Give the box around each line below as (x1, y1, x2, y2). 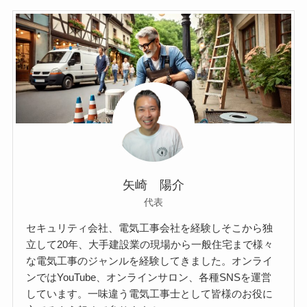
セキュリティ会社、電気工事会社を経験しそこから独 (26, 222, 273, 234)
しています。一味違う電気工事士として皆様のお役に (26, 288, 273, 300)
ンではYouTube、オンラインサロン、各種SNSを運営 (26, 271, 272, 284)
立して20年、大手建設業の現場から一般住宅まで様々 (26, 238, 274, 251)
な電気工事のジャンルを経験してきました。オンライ (26, 255, 273, 267)
